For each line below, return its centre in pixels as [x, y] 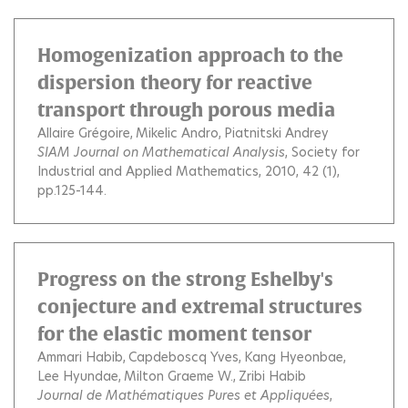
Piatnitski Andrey [276, 133]
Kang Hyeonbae [294, 357]
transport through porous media [186, 109]
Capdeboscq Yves [184, 357]
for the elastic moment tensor [174, 333]
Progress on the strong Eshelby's [185, 279]
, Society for [322, 152]
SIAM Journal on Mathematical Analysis [161, 152]
